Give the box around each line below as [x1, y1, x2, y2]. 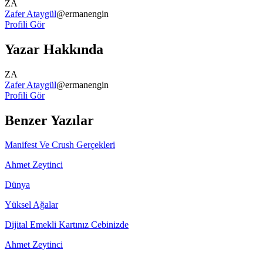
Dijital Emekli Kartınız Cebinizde [5, 220, 129, 230]
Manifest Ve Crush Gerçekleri [5, 140, 115, 150]
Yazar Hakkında [5, 41, 103, 57]
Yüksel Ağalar [5, 200, 58, 210]
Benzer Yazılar [5, 112, 94, 128]
